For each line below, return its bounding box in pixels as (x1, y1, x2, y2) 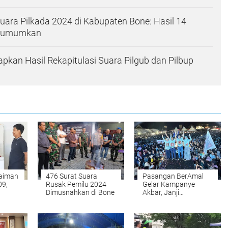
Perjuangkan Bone (142, 196, 201, 205)
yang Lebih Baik (142, 204, 192, 213)
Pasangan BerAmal (142, 172, 204, 180)
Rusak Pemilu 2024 (46, 180, 106, 188)
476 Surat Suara (46, 172, 97, 180)
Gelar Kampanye (142, 180, 195, 188)
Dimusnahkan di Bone (46, 188, 115, 196)
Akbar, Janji (142, 188, 179, 196)
